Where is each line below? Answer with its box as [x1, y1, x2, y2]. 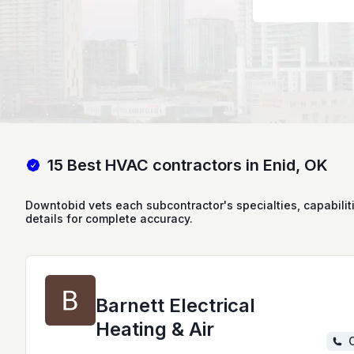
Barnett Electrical [96, 294, 255, 318]
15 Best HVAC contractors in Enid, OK [47, 155, 328, 175]
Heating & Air [96, 318, 214, 341]
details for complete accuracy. [25, 212, 193, 226]
